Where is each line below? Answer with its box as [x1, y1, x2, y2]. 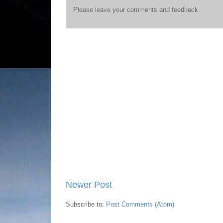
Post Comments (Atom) [106, 200, 174, 208]
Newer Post [66, 179, 112, 190]
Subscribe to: [66, 200, 106, 208]
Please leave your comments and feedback [73, 5, 198, 13]
